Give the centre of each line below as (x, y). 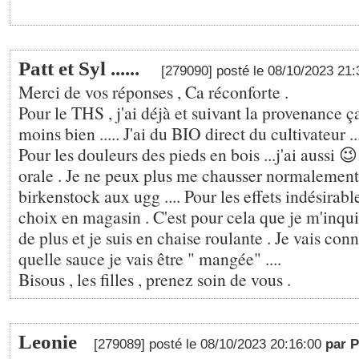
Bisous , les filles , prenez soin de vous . (155, 279)
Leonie (48, 342)
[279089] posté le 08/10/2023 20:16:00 (210, 344)
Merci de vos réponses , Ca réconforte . (153, 92)
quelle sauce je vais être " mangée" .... (150, 258)
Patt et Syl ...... (81, 69)
